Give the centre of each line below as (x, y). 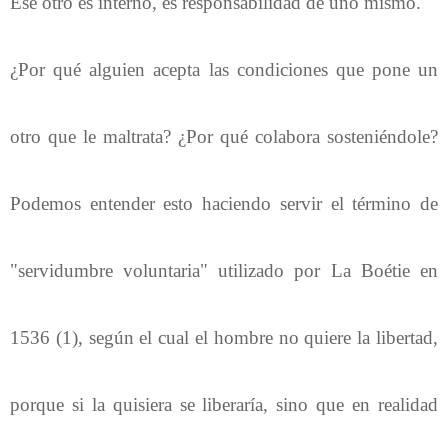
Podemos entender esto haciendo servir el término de (224, 203)
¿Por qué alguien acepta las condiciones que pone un (224, 69)
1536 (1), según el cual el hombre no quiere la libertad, (224, 337)
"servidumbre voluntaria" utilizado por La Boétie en (224, 270)
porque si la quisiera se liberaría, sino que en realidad (224, 404)
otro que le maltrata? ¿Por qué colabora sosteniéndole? (224, 136)
